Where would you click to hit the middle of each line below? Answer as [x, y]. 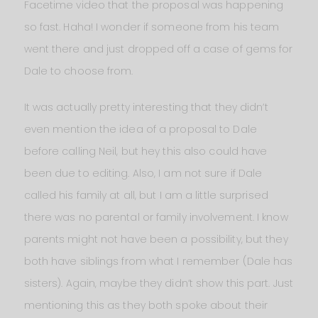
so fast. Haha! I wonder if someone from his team [152, 27]
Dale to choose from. [78, 71]
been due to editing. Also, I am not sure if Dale [143, 174]
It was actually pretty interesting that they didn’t [146, 108]
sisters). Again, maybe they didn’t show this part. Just [159, 284]
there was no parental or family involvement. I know [156, 218]
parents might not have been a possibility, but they [156, 240]
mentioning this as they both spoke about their [146, 306]
